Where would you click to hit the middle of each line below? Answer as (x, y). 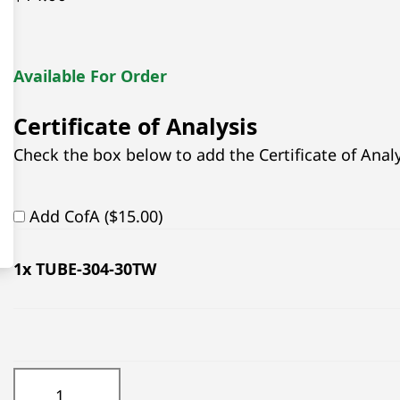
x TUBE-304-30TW (89, 268)
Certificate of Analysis (135, 126)
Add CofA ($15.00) (96, 216)
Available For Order (90, 75)
